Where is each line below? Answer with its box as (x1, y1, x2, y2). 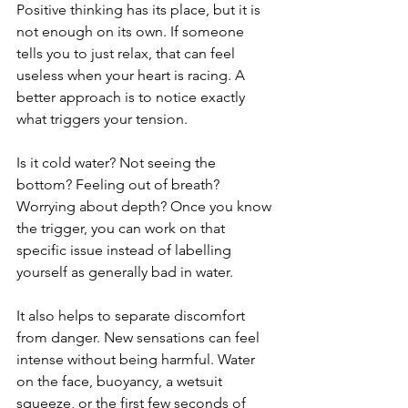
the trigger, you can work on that (16, 219, 229, 237)
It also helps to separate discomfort (16, 307, 249, 324)
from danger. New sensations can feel (16, 329, 263, 346)
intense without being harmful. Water (16, 351, 259, 368)
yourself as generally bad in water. (16, 263, 233, 280)
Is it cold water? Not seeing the (16, 154, 219, 171)
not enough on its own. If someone (16, 23, 248, 40)
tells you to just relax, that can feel (16, 45, 239, 62)
